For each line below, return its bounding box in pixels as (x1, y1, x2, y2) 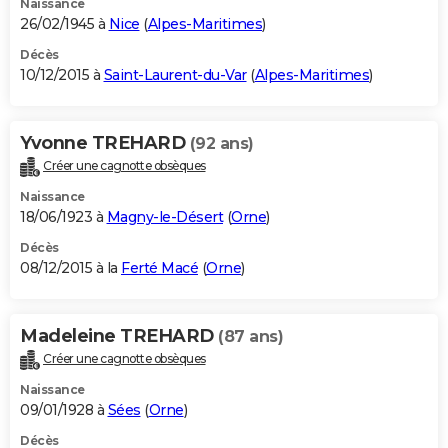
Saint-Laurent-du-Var (103, 65, 247, 84)
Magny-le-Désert (106, 207, 223, 226)
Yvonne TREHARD (20, 131, 190, 154)
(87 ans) (218, 326, 283, 346)
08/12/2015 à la (20, 258, 121, 277)
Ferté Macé (121, 258, 198, 277)
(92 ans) (189, 133, 254, 153)
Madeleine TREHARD (20, 324, 218, 347)
